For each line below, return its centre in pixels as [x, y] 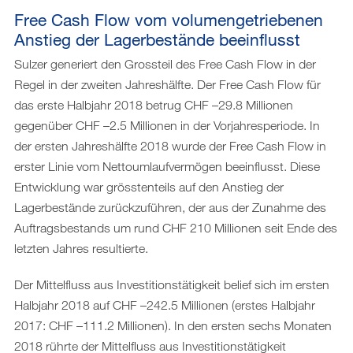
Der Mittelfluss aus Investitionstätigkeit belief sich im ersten [172, 284]
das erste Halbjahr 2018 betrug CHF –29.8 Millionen [154, 104]
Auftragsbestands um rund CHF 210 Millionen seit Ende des [176, 227]
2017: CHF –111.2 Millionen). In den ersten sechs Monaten [173, 325]
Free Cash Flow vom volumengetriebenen [169, 19]
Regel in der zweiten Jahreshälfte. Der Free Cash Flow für [167, 84]
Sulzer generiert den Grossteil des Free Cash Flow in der [165, 63]
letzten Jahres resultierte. [81, 248]
